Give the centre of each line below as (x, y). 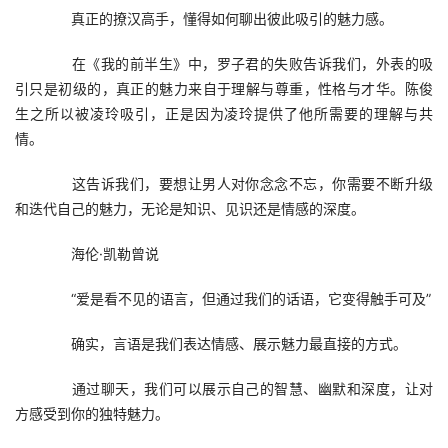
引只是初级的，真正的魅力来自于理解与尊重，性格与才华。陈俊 (224, 88)
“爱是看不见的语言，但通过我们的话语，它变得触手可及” (237, 298)
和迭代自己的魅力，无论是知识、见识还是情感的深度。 (190, 208)
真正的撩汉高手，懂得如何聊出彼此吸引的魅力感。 (218, 18)
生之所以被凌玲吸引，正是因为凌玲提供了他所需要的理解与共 (224, 113)
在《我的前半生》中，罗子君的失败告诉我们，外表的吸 (238, 63)
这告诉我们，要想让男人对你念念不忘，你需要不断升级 (238, 183)
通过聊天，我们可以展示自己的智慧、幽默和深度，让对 (238, 388)
